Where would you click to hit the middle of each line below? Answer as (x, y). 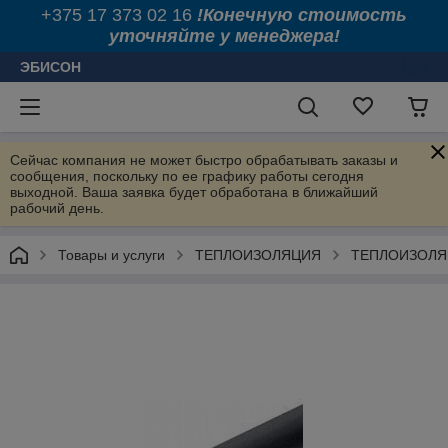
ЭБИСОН (50, 67)
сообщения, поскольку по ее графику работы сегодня (187, 176)
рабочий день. (57, 208)
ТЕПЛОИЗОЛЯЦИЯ (258, 255)
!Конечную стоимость (302, 15)
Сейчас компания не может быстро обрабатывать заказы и (204, 160)
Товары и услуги (111, 255)
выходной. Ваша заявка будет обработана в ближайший (194, 192)
